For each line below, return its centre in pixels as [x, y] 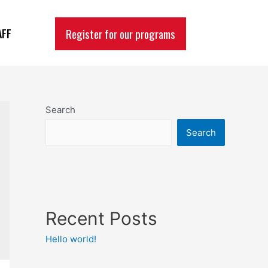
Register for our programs [121, 33]
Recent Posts [101, 219]
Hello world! [71, 239]
